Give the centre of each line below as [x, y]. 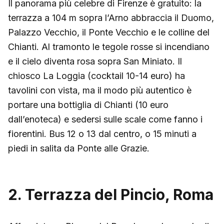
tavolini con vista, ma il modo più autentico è [100, 90]
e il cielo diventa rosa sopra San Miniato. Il [95, 61]
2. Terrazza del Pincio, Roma [111, 194]
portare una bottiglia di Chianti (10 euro [88, 104]
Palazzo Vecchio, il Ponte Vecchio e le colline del [109, 32]
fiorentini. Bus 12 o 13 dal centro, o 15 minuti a [102, 133]
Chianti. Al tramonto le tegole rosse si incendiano [109, 46]
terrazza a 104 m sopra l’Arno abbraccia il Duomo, [111, 17]
